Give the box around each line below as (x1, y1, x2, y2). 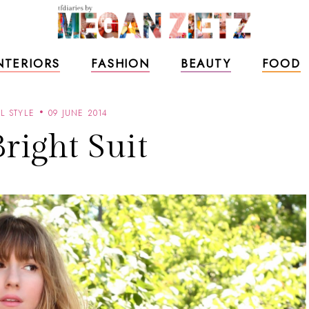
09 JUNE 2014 (48, 107, 108, 119)
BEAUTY (180, 55, 231, 72)
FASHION (91, 55, 150, 72)
